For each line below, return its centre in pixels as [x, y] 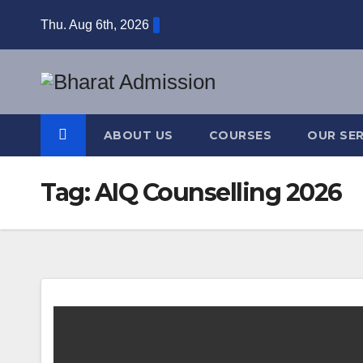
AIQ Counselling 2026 [218, 192]
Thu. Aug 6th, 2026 [95, 24]
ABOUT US [138, 135]
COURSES [240, 135]
